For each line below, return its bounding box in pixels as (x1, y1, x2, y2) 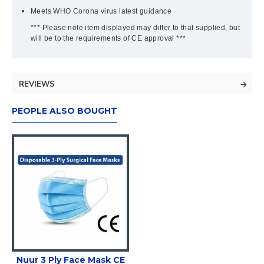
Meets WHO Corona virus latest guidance (31, 7, 172, 15)
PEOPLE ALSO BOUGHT (12, 105, 117, 116)
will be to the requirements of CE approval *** (31, 34, 186, 42)
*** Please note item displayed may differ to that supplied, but (31, 24, 240, 32)
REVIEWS (19, 79, 55, 90)
